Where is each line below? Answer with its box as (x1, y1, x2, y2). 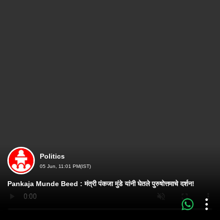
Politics (40, 152, 65, 160)
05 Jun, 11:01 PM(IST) (40, 164, 91, 169)
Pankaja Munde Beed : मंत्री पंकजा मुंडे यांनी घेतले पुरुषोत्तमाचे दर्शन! (7, 180, 194, 188)
